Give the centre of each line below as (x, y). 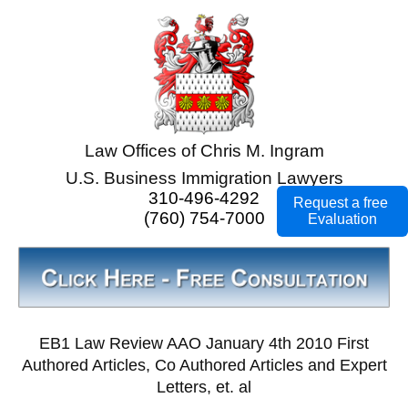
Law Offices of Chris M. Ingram (204, 151)
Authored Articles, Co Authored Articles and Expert (204, 366)
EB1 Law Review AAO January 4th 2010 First (204, 344)
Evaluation (342, 219)
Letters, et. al (204, 388)
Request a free (342, 203)
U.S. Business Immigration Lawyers (204, 178)
